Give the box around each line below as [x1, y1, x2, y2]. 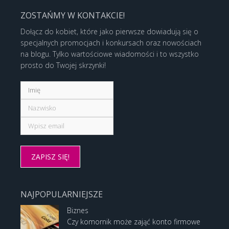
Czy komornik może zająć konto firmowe [67, 217, 200, 227]
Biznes [67, 205, 88, 216]
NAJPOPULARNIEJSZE [20, 189, 103, 200]
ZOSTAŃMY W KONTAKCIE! [20, 10, 125, 21]
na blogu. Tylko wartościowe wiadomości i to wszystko [20, 49, 199, 59]
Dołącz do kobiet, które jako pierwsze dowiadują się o [20, 27, 198, 37]
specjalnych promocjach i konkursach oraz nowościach [20, 38, 201, 48]
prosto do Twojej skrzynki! [20, 60, 106, 71]
